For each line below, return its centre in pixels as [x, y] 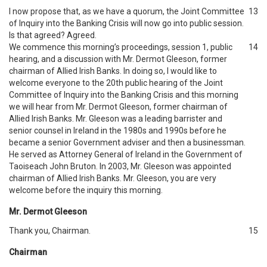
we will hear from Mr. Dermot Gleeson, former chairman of [118, 107]
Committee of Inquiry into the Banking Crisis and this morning [124, 95]
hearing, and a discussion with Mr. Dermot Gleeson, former [118, 59]
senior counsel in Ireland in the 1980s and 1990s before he [118, 131]
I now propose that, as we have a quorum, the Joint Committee [127, 11]
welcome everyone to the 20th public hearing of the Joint [116, 83]
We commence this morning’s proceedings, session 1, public [121, 47]
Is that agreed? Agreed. [53, 35]
